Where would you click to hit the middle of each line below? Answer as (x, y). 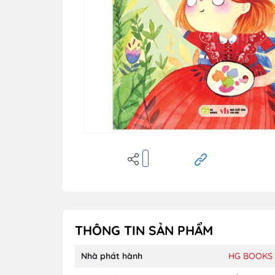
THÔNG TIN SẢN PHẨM (144, 230)
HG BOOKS (250, 256)
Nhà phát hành (112, 256)
